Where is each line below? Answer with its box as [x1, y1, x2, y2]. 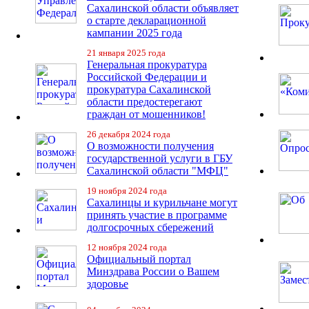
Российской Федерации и [87, 71, 207, 83]
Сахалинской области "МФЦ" [87, 165, 228, 177]
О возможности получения [87, 140, 214, 152]
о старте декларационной [87, 14, 206, 26]
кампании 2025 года [87, 27, 182, 39]
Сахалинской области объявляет [87, 2, 239, 14]
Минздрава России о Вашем [87, 266, 219, 277]
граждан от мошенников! [87, 108, 206, 120]
